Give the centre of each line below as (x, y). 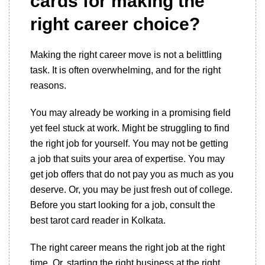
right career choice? (115, 24)
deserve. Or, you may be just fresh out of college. (131, 190)
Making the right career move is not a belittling (126, 55)
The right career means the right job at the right (127, 248)
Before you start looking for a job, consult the (123, 205)
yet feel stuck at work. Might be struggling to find (130, 128)
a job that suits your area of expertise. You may (127, 159)
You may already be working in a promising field (130, 113)
